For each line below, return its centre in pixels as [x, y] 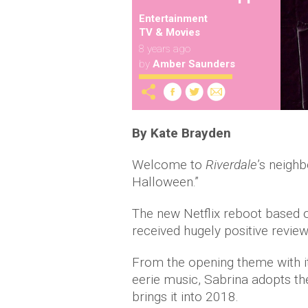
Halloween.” [165, 181]
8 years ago [165, 49]
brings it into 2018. [185, 296]
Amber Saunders [194, 64]
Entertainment [173, 19]
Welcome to [169, 164]
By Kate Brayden [181, 133]
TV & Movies [169, 32]
